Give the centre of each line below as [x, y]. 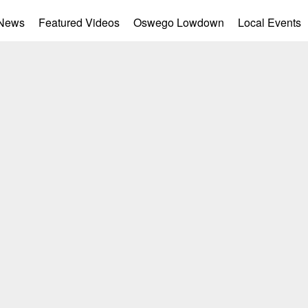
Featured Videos [79, 22]
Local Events [269, 22]
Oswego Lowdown [179, 22]
